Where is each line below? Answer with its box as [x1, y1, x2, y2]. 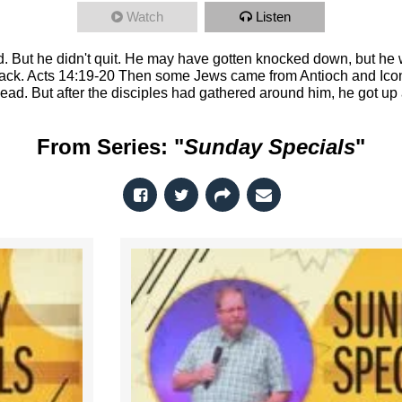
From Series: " [37, 135, 184, 159]
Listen [255, 9, 291, 24]
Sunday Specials [184, 135, 355, 159]
